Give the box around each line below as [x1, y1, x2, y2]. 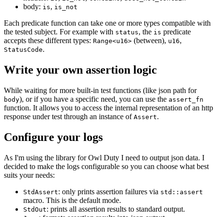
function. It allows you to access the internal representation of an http [4, 104, 213, 112]
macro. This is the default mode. [23, 196, 121, 205]
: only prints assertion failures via [58, 187, 160, 196]
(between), [132, 36, 168, 45]
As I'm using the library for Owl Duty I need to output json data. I [4, 154, 204, 162]
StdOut [23, 206, 46, 214]
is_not [54, 3, 77, 11]
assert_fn [169, 96, 203, 104]
